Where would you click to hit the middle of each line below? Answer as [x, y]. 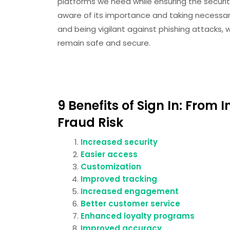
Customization [111, 167]
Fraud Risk [90, 122]
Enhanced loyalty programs [138, 216]
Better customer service [130, 204]
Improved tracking [119, 179]
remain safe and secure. [104, 43]
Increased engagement [130, 191]
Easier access [109, 154]
